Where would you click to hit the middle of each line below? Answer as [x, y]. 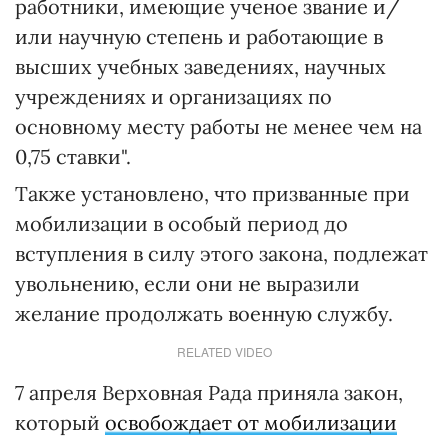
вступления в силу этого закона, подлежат [221, 253]
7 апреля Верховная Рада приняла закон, [209, 392]
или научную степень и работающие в [199, 36]
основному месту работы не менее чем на [218, 126]
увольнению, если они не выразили [187, 283]
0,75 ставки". [73, 156]
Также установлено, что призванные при [212, 193]
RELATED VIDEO [224, 351]
